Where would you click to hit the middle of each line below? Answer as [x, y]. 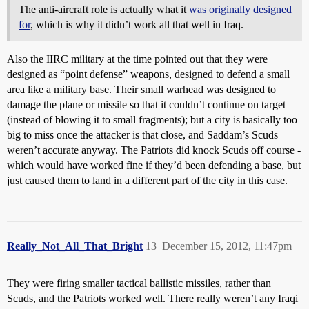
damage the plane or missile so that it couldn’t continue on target [146, 105]
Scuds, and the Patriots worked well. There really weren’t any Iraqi [152, 299]
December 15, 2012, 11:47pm [227, 246]
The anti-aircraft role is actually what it [104, 10]
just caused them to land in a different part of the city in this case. [147, 181]
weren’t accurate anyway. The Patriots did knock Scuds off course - [154, 150]
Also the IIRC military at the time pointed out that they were [137, 59]
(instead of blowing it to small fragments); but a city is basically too [152, 120]
